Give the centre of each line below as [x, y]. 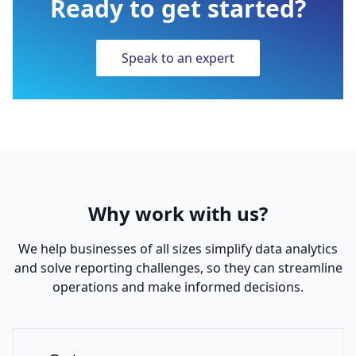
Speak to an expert [178, 58]
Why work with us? [178, 214]
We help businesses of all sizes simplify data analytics [178, 249]
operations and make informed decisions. [178, 287]
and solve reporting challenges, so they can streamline [178, 268]
